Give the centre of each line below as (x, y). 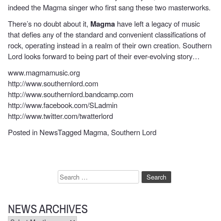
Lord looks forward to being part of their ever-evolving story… (104, 56)
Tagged (71, 132)
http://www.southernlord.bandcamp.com (71, 94)
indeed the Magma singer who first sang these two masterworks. (109, 7)
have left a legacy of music (157, 23)
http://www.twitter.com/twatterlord (60, 115)
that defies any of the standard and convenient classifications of (107, 34)
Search (74, 177)
